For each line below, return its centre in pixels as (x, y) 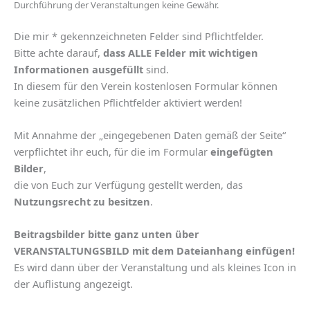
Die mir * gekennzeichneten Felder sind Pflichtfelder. (139, 36)
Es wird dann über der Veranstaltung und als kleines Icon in (102, 267)
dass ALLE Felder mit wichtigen (181, 52)
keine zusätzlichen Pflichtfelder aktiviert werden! (128, 102)
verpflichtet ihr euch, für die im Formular (112, 152)
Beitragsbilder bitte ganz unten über (107, 234)
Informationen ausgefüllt (79, 69)
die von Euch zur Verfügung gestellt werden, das (128, 185)
